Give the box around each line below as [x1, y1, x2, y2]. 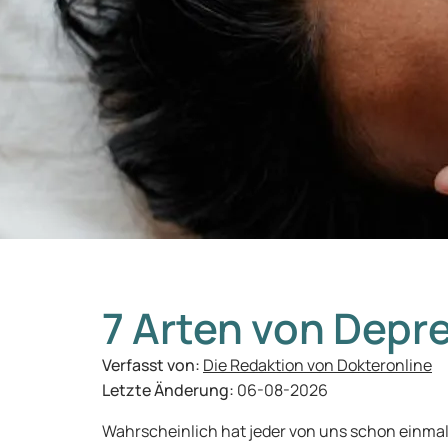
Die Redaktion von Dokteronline [203, 354, 432, 376]
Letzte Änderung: [102, 379, 237, 401]
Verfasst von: [102, 354, 203, 376]
